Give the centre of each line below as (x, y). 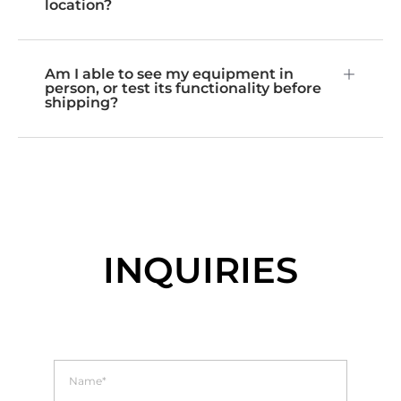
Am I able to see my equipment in (169, 74)
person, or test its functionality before (183, 89)
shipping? (81, 103)
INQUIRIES (200, 270)
